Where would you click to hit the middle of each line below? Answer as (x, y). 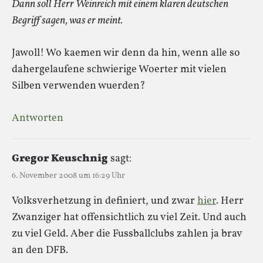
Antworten (38, 118)
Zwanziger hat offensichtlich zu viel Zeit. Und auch (129, 217)
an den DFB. (40, 250)
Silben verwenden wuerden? (79, 86)
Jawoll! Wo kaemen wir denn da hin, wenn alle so (126, 53)
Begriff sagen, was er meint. (67, 21)
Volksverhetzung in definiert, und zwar (104, 201)
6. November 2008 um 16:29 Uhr (68, 176)
